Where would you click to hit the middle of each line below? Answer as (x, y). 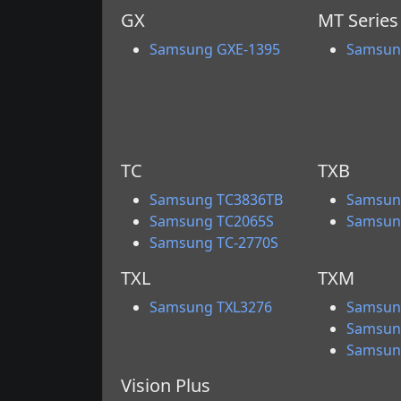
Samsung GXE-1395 (215, 49)
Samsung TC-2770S (214, 243)
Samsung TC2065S (212, 221)
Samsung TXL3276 (211, 307)
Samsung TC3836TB (216, 200)
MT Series (358, 20)
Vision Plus (166, 385)
